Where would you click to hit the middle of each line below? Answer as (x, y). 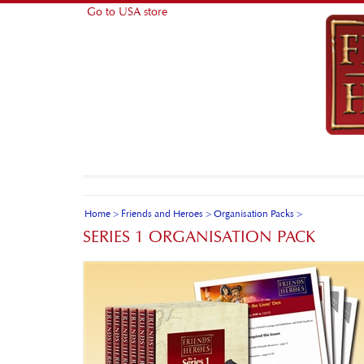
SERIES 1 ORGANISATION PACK (199, 237)
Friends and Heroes (162, 213)
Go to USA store (127, 12)
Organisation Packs (254, 213)
